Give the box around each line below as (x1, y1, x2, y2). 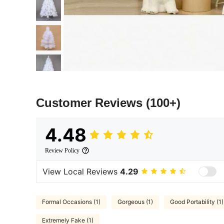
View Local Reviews (42, 166, 120, 177)
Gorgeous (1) (117, 198, 153, 206)
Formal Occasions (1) (42, 198, 100, 206)
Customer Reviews (36, 95, 146, 109)
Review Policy (45, 146, 79, 154)
